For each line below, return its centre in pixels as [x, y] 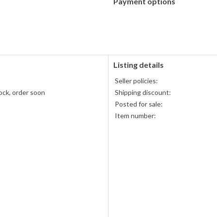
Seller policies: [136, 81]
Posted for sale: [139, 104]
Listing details [139, 65]
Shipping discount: [143, 93]
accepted [127, 25]
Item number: [135, 116]
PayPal [123, 15]
